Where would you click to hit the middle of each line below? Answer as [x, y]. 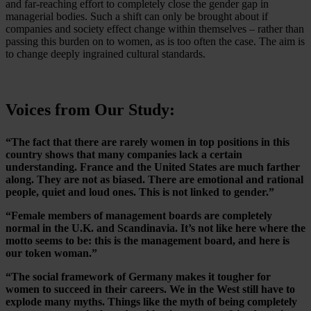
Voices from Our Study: [90, 110]
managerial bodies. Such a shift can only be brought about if [137, 17]
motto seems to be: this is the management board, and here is [148, 241]
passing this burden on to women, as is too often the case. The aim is [155, 42]
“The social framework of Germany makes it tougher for [138, 277]
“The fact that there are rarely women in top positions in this [148, 142]
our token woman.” [51, 253]
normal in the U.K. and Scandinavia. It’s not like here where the [155, 228]
